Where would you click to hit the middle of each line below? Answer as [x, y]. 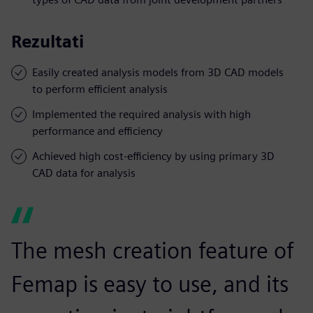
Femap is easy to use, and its [150, 284]
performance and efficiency [97, 131]
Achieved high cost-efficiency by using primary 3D [153, 156]
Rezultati [48, 41]
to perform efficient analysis [100, 89]
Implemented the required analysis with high [141, 114]
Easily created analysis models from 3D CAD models [158, 72]
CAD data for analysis [84, 173]
